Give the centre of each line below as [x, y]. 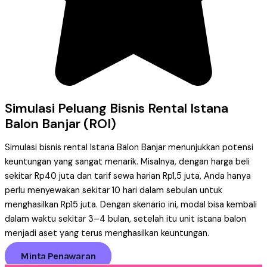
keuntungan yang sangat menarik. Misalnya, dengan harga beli [127, 162]
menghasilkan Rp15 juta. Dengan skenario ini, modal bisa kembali [131, 205]
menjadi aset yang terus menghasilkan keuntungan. [107, 234]
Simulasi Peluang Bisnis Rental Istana [117, 108]
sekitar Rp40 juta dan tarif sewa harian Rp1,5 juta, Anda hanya [128, 176]
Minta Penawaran [58, 256]
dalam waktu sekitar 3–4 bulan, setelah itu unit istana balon [125, 219]
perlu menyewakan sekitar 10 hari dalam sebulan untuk [114, 191]
